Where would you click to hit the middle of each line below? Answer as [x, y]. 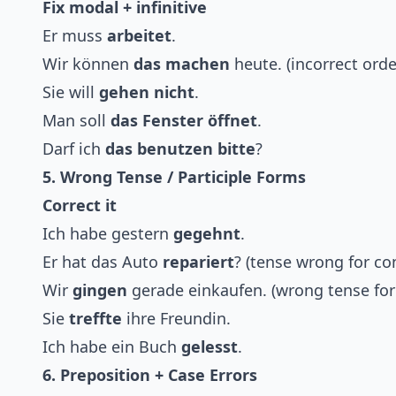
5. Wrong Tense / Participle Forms [174, 177]
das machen [182, 64]
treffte [95, 319]
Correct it [80, 206]
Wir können [88, 64]
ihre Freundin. [176, 319]
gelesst [209, 347]
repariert [198, 262]
